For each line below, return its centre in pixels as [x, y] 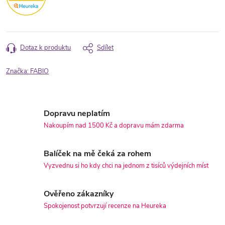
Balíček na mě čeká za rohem [97, 154]
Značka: [18, 72]
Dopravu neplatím [77, 114]
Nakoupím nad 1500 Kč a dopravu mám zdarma [114, 126]
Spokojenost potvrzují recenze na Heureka [105, 206]
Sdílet [105, 48]
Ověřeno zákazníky [79, 194]
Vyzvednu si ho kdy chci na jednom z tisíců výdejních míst [126, 166]
